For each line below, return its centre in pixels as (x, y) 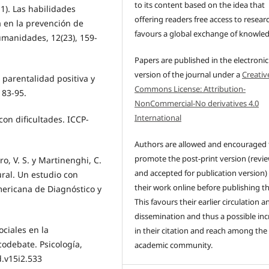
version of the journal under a (189, 75)
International (158, 118)
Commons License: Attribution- (190, 89)
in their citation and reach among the (201, 231)
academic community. (174, 245)
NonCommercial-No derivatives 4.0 (197, 104)
